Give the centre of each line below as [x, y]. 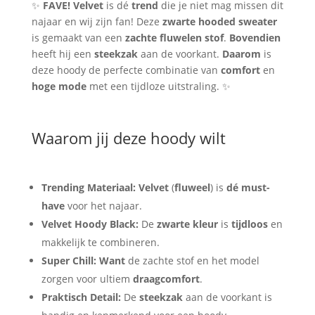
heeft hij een [63, 53]
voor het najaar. [103, 205]
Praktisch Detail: [81, 297]
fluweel [192, 187]
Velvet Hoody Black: [90, 224]
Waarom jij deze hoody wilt [128, 137]
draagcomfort [166, 278]
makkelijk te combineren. [100, 242]
